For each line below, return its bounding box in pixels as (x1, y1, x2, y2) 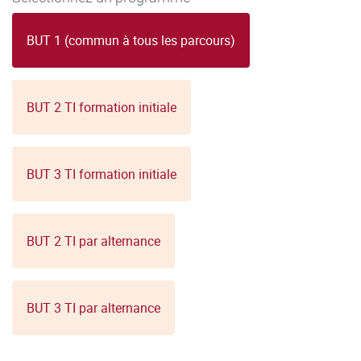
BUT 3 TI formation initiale (27, 165, 176, 184)
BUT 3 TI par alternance (27, 299, 160, 317)
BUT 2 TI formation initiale (27, 98, 176, 117)
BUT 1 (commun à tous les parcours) (27, 31, 235, 50)
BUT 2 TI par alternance (27, 232, 160, 251)
